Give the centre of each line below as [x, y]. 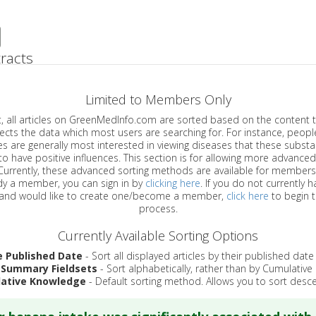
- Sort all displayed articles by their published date [198, 255]
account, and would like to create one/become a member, [147, 195]
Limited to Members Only [158, 99]
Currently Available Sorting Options [158, 235]
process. [158, 208]
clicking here [173, 183]
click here [248, 195]
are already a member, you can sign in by [104, 183]
